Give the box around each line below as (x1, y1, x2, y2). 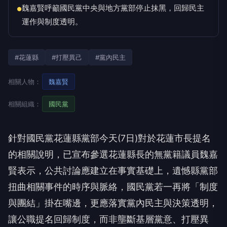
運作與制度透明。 (22, 16, 83, 26)
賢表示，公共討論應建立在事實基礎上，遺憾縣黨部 (8, 165, 218, 176)
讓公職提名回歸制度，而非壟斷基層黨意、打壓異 (8, 213, 209, 224)
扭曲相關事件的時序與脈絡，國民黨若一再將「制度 (8, 181, 218, 192)
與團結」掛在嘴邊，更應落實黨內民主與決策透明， (8, 197, 218, 208)
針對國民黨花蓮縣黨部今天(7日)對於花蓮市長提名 (8, 132, 211, 143)
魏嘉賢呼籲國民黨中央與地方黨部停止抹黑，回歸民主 (22, 3, 204, 13)
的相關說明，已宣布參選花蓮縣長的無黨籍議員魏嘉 (8, 148, 218, 160)
